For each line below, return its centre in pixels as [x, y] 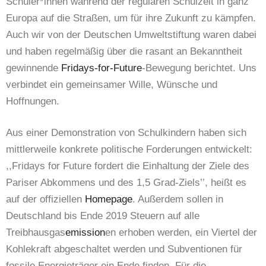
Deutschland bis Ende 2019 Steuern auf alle [103, 216]
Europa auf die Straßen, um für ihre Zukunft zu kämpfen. [131, 18]
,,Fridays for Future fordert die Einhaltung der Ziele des [128, 166]
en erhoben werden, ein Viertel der [181, 233]
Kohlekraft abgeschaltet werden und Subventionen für [124, 249]
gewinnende [34, 68]
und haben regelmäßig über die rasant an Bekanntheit [124, 51]
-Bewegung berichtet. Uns [199, 68]
